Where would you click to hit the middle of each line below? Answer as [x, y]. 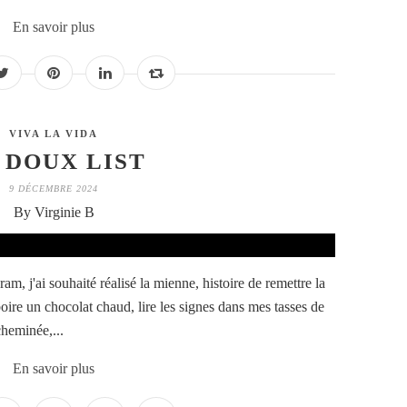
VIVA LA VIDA [54, 134]
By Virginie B [54, 213]
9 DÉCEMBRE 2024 [54, 189]
